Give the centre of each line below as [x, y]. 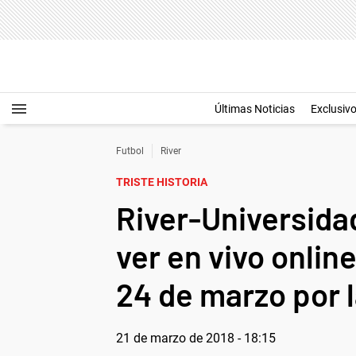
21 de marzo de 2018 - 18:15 [196, 338]
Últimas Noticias [255, 109]
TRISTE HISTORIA [162, 182]
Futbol [130, 151]
